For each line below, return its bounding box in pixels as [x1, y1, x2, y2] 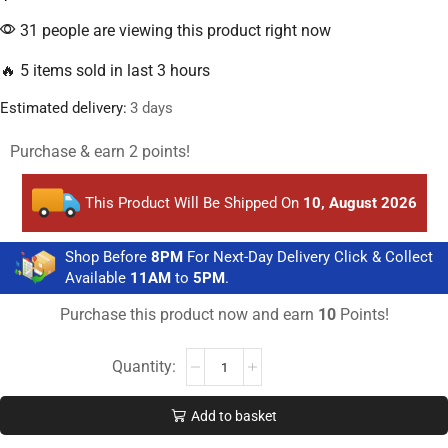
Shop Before [65, 248, 151, 266]
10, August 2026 [302, 193, 417, 212]
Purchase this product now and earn [59, 305, 318, 324]
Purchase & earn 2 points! [10, 142, 190, 161]
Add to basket [190, 407, 277, 424]
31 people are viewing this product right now [16, 21, 331, 40]
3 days [130, 99, 173, 117]
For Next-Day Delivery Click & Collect [183, 248, 433, 266]
